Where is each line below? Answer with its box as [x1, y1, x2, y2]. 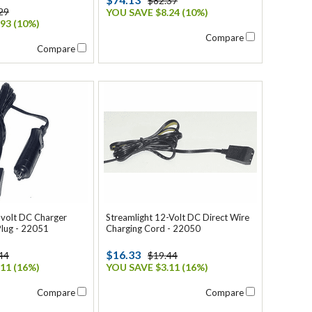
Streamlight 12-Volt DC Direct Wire [106, 212, 249, 223]
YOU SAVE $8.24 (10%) [106, 6, 208, 18]
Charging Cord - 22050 [106, 223, 201, 234]
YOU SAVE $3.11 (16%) [106, 261, 208, 273]
